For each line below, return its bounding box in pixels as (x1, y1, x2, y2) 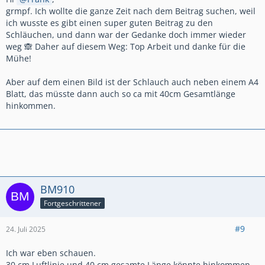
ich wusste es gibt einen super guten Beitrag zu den (6, 17, 213, 29)
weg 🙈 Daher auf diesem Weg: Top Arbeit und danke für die (6, 41, 245, 53)
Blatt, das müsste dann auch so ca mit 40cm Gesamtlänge (6, 88, 235, 100)
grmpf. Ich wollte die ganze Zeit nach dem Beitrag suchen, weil (6, 5, 256, 17)
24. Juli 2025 (6, 224, 46, 235)
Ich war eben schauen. (6, 247, 96, 259)
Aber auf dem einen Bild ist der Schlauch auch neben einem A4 (6, 76, 258, 88)
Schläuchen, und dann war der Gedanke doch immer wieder (6, 29, 246, 41)
